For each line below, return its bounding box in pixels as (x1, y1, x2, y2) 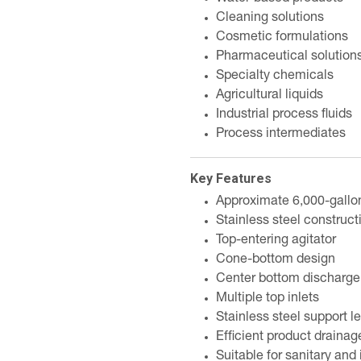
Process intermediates (216, 128, 346, 141)
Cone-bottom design (216, 254, 335, 267)
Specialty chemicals (216, 70, 334, 83)
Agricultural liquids (216, 89, 323, 102)
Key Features (190, 171, 272, 186)
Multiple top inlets (216, 293, 319, 305)
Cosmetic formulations (216, 31, 348, 44)
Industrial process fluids (216, 109, 352, 122)
